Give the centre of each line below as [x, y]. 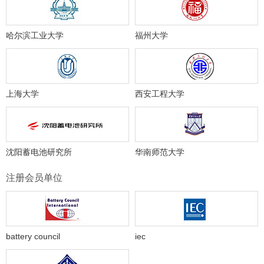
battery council [33, 237]
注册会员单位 [34, 178]
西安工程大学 [160, 94]
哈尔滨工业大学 [35, 36]
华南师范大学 [160, 152]
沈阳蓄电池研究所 [39, 152]
